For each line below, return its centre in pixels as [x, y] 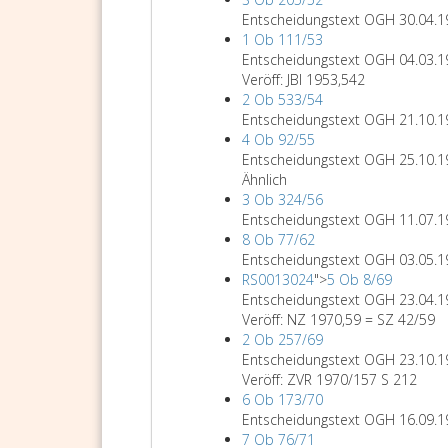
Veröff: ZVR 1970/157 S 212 [329, 379]
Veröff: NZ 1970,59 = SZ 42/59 [338, 319]
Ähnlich [264, 179]
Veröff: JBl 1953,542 [303, 79]
